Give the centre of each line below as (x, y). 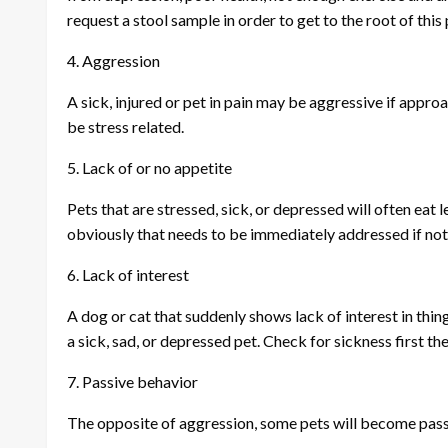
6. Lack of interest (128, 274)
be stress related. (125, 126)
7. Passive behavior (132, 381)
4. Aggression (113, 60)
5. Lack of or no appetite (149, 167)
